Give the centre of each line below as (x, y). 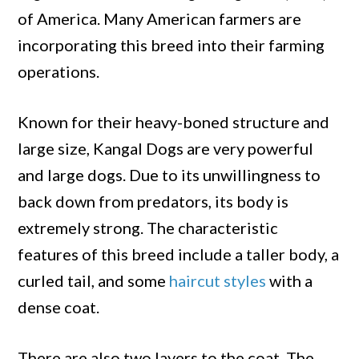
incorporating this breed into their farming (171, 44)
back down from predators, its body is (153, 201)
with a (290, 280)
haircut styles (218, 280)
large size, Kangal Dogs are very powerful (166, 148)
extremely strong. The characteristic (148, 227)
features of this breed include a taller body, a (179, 254)
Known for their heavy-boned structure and (174, 121)
